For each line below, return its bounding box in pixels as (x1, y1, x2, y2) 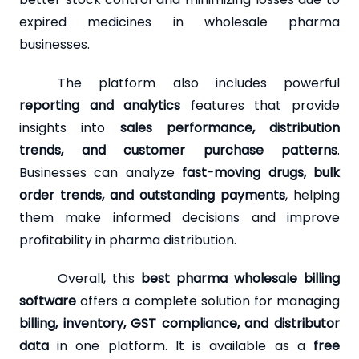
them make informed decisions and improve (19, 208, 340, 227)
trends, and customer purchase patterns (19, 140, 337, 159)
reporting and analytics (19, 95, 181, 115)
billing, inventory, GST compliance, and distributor (19, 313, 340, 333)
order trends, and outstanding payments (19, 185, 285, 204)
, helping (285, 185, 340, 204)
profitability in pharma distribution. (19, 230, 236, 249)
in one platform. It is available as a (49, 336, 313, 355)
